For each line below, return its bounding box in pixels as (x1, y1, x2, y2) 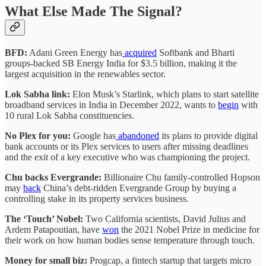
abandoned (116, 130, 159, 141)
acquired (122, 47, 157, 58)
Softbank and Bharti (157, 47, 235, 58)
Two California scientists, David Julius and (85, 213, 246, 224)
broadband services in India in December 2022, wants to (5, 99, 218, 110)
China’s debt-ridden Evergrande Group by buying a (41, 182, 236, 193)
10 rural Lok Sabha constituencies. (5, 110, 134, 121)
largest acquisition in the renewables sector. (5, 68, 166, 79)
